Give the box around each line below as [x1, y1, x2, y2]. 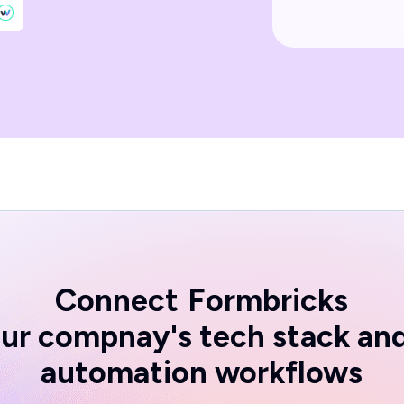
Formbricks [188, 281, 349, 319]
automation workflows [41, 353, 363, 391]
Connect [55, 281, 179, 319]
